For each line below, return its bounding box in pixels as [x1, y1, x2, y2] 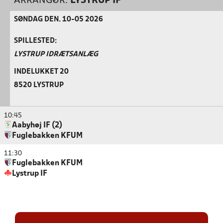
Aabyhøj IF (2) [12, 122, 62, 129]
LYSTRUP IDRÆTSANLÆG [14, 51, 98, 58]
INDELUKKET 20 [14, 69, 69, 75]
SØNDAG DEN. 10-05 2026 [14, 16, 103, 23]
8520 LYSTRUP [14, 82, 64, 89]
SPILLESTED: [14, 38, 57, 44]
